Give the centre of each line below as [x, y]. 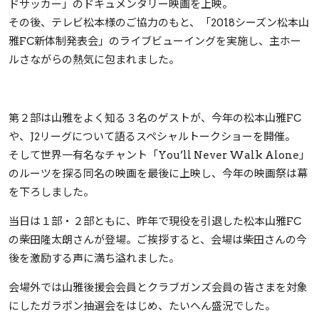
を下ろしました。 [51, 193]
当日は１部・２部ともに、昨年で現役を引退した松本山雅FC [155, 222]
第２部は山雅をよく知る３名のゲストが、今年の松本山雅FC [155, 119]
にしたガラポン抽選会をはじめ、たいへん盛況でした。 [142, 307]
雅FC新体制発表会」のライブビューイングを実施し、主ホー [155, 42]
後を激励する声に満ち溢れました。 [94, 259]
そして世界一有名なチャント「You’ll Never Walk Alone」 [159, 156]
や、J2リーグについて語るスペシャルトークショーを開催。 [152, 137]
